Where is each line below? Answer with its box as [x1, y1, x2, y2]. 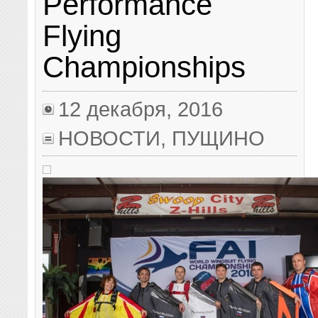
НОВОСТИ [58, 126, 161, 150]
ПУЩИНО [172, 126, 265, 150]
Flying [43, 19, 122, 53]
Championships [43, 50, 246, 84]
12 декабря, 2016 [58, 97, 224, 121]
